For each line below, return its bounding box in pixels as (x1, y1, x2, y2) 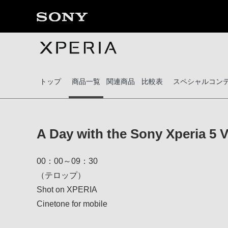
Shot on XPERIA (37, 185, 97, 194)
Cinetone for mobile (37, 199, 107, 208)
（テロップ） (37, 171, 88, 180)
